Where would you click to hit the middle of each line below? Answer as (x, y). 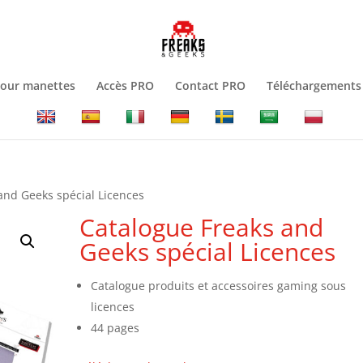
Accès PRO (125, 85)
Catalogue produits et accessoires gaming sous (219, 286)
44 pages (115, 328)
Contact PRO (210, 85)
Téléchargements (314, 85)
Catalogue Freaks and (202, 227)
